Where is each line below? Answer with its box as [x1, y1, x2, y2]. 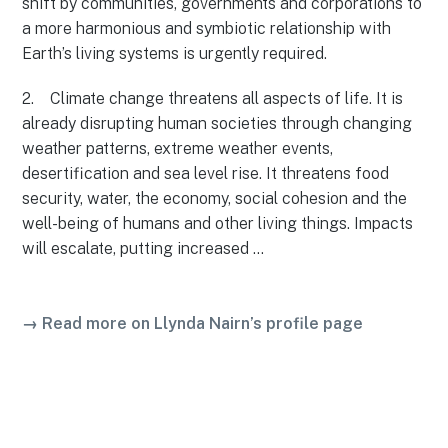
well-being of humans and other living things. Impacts [22, 213, 414, 233]
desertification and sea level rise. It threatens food [22, 163, 390, 183]
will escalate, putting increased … [22, 238, 265, 258]
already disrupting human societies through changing [22, 113, 413, 133]
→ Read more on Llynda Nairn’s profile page [22, 313, 364, 333]
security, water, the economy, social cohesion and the [22, 188, 408, 208]
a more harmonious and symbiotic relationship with [22, 19, 392, 39]
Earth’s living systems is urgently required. [22, 44, 328, 64]
